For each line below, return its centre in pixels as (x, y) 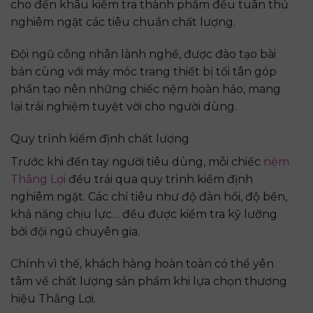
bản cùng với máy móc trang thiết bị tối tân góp (144, 72)
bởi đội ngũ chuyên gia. (75, 231)
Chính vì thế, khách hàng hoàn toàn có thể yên (142, 263)
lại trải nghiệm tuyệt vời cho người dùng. (124, 107)
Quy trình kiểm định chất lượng (100, 138)
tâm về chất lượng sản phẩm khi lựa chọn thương (149, 281)
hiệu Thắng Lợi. (53, 298)
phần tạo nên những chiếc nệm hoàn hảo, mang (146, 89)
